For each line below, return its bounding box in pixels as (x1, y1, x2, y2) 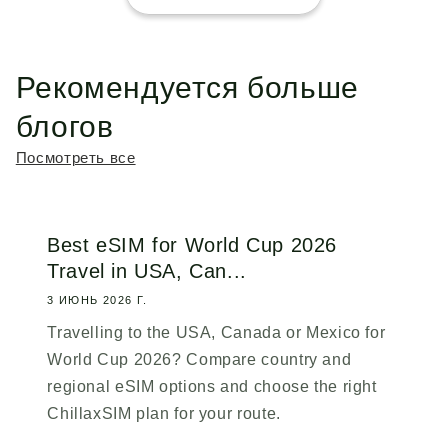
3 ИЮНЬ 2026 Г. (47, 294, 148, 307)
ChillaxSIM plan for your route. (47, 405, 281, 423)
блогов (15, 110, 114, 144)
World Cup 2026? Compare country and (47, 351, 352, 369)
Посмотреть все (15, 150, 136, 167)
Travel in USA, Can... (47, 260, 247, 282)
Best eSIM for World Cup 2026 (47, 234, 338, 256)
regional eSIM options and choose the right (47, 378, 377, 396)
